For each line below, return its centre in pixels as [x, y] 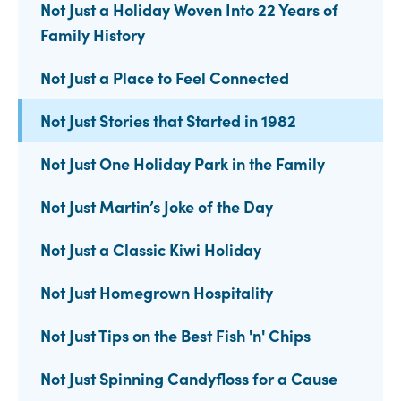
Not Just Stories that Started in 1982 [168, 121]
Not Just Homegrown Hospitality [157, 293]
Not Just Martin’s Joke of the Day [157, 207]
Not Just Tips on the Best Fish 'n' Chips [175, 336]
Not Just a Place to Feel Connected [165, 78]
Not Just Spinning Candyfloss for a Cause [189, 379]
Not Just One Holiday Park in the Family [183, 164]
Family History [93, 35]
